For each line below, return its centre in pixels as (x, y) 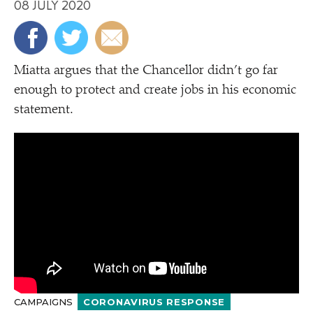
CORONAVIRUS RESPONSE (154, 301)
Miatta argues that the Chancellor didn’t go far (146, 71)
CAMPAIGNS (45, 301)
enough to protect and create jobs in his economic (155, 90)
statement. (44, 110)
